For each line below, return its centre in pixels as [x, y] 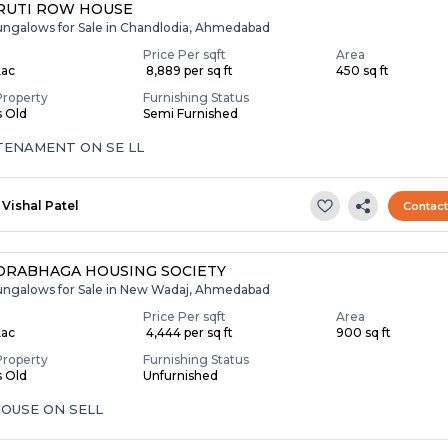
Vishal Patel [41, 205]
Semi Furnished [191, 113]
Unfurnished [181, 375]
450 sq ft [363, 70]
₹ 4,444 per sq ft [188, 332]
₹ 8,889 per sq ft [188, 70]
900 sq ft [364, 332]
